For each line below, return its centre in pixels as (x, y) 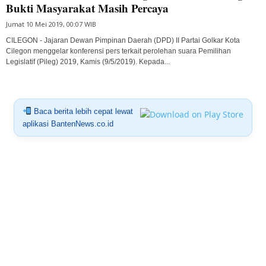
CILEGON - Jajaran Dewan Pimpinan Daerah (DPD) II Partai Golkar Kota (123, 40)
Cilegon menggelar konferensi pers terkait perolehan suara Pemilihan (118, 51)
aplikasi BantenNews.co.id (68, 123)
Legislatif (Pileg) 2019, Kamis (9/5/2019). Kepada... (88, 61)
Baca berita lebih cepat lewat (82, 111)
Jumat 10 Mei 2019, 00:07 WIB (51, 24)
